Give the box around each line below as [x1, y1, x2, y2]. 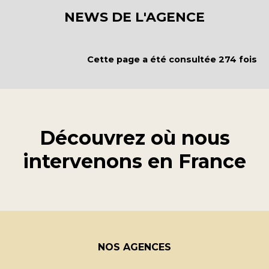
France [178, 150, 246, 174]
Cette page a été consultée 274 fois [87, 53, 257, 65]
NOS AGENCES [97, 241, 171, 253]
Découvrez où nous [39, 126, 230, 150]
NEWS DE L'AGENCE [64, 8, 205, 25]
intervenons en [23, 150, 178, 174]
